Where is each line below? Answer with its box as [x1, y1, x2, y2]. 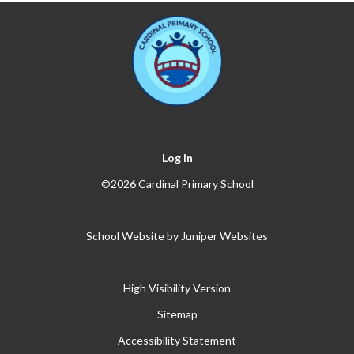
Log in [161, 151, 193, 165]
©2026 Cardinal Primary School [100, 177, 254, 191]
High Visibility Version [123, 281, 231, 296]
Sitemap [156, 307, 198, 322]
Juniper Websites [181, 229, 268, 243]
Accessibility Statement [118, 333, 236, 348]
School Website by [86, 229, 181, 243]
